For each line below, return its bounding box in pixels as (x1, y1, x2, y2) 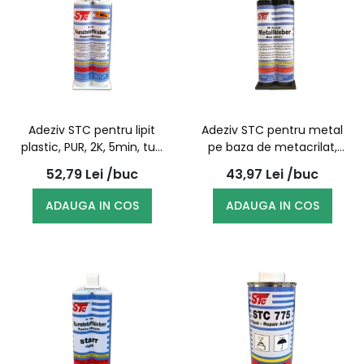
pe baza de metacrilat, (207, 139, 337, 155)
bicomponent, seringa (210, 156, 335, 172)
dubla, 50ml (239, 173, 305, 189)
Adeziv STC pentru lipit (28, 122, 155, 138)
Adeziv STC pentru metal (201, 122, 343, 138)
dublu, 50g (63, 156, 121, 172)
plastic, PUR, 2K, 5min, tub (21, 139, 162, 155)
